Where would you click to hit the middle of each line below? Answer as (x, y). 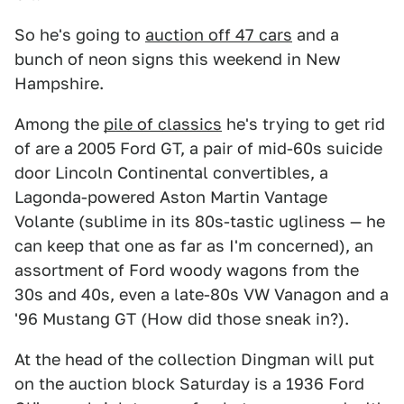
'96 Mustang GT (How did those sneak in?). (182, 319)
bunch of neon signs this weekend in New (178, 59)
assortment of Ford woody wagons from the (187, 270)
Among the (59, 124)
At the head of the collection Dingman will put (194, 359)
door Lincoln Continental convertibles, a (171, 173)
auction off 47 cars (219, 35)
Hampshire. (59, 83)
